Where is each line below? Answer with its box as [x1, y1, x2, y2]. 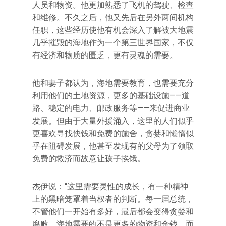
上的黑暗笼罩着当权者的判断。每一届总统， [32, 194, 194, 204]
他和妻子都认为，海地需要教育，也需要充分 [32, 78, 194, 88]
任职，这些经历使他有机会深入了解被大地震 [32, 25, 194, 35]
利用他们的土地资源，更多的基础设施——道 [32, 91, 190, 100]
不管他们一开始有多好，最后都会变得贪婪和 [32, 207, 194, 216]
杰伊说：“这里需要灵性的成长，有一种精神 [32, 182, 188, 191]
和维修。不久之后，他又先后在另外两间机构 [32, 13, 194, 22]
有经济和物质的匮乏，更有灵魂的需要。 [32, 50, 178, 60]
